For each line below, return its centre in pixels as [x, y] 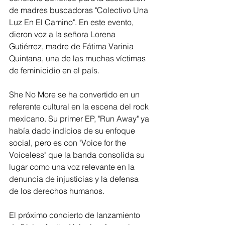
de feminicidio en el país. [54, 70]
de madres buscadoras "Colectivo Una [80, 10]
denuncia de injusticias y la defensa [75, 179]
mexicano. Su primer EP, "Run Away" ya [80, 119]
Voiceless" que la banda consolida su [78, 155]
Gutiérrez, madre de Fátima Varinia [72, 46]
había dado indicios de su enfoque [73, 131]
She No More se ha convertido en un [75, 94]
